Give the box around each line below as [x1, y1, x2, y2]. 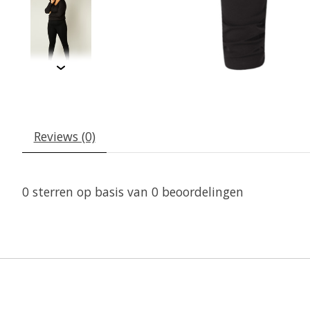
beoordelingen [158, 183, 244, 201]
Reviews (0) [33, 128, 95, 145]
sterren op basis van [29, 183, 152, 201]
